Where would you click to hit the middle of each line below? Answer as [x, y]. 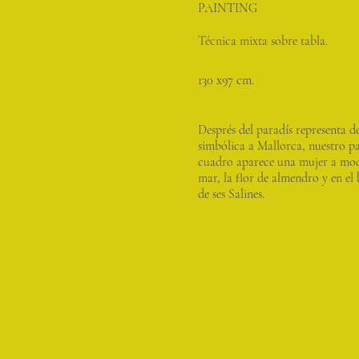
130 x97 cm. [226, 80]
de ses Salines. [231, 194]
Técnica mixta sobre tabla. [263, 41]
